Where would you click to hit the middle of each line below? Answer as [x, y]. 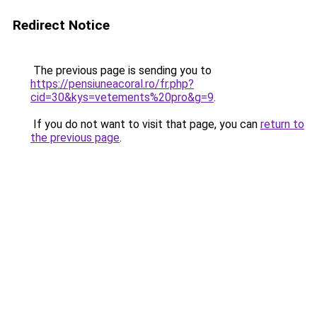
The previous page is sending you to [121, 70]
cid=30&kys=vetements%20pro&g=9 [122, 97]
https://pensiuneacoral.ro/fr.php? [112, 84]
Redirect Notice [61, 25]
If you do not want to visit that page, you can [145, 124]
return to [282, 124]
